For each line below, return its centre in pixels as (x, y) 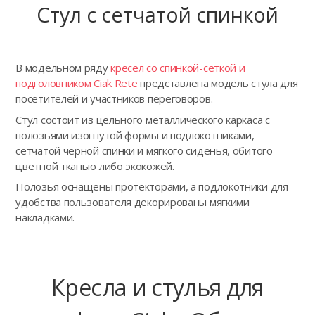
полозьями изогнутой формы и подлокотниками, (135, 135)
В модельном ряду (63, 68)
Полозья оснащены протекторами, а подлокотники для (152, 187)
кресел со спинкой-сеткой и (178, 68)
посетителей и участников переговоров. (114, 99)
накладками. (45, 218)
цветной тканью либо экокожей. (95, 166)
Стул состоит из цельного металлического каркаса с (143, 119)
